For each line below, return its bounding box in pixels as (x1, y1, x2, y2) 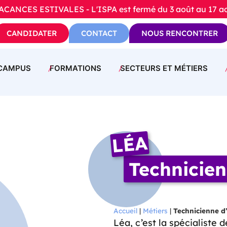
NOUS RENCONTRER (141, 28, 218, 38)
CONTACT (81, 28, 118, 38)
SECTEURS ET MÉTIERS (120, 63, 208, 73)
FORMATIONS (49, 63, 101, 73)
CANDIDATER (7, 28, 57, 38)
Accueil (113, 206, 137, 215)
